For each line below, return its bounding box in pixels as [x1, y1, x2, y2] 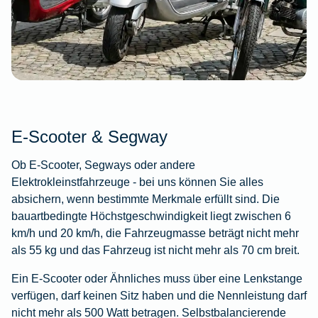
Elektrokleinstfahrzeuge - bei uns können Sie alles [11, 175, 263, 189]
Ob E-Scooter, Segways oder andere [11, 158, 195, 172]
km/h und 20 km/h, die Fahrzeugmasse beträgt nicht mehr [11, 226, 299, 240]
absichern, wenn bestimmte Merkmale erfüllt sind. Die [11, 192, 280, 206]
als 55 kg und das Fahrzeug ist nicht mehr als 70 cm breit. [11, 243, 300, 257]
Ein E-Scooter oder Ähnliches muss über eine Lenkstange [11, 272, 302, 285]
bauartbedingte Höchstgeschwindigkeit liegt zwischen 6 [11, 209, 291, 223]
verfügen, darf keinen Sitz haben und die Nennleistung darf [11, 289, 307, 302]
